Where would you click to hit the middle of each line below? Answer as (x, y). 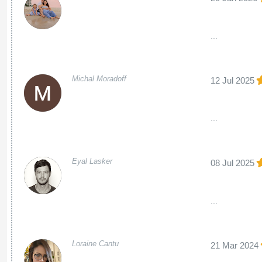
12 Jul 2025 (233, 80)
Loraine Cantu (95, 244)
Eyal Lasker (92, 161)
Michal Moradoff (99, 79)
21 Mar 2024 (235, 245)
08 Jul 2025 (233, 163)
